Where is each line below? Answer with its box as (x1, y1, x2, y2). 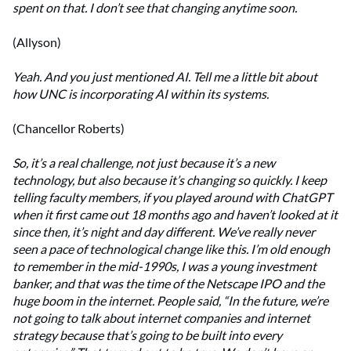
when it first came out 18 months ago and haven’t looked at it (13, 207, 338, 223)
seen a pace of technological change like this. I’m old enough (13, 241, 330, 257)
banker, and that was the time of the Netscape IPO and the (13, 276, 324, 291)
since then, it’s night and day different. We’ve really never (13, 224, 315, 240)
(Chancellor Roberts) (13, 121, 125, 136)
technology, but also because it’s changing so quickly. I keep (13, 172, 327, 188)
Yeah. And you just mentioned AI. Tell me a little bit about (13, 69, 317, 85)
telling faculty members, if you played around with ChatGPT (13, 190, 332, 205)
